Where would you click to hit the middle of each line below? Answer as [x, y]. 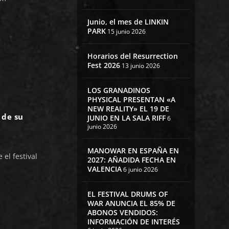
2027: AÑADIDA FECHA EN [131, 160]
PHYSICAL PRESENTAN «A [131, 100]
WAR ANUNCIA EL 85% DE [131, 203]
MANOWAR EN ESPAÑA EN [133, 151]
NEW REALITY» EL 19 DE [128, 109]
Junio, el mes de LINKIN [128, 22]
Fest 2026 [104, 65]
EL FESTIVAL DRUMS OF [127, 194]
